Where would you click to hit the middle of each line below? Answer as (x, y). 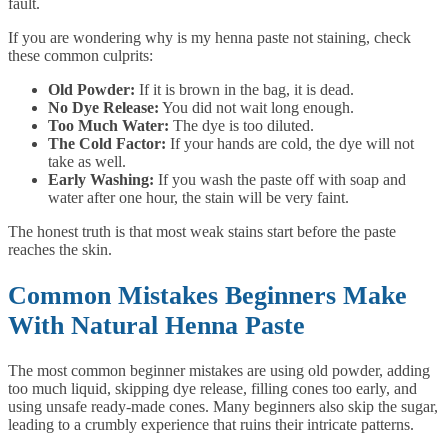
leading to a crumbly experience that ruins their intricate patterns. (211, 425)
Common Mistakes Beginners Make (207, 295)
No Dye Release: (103, 108)
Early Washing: (101, 180)
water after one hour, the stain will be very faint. (198, 198)
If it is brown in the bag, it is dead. (244, 90)
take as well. (87, 162)
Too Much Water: (108, 126)
